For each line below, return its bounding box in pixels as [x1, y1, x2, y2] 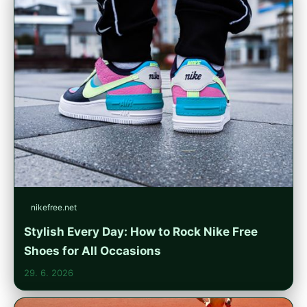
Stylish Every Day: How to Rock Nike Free [24, 225, 258, 239]
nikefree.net [31, 202, 77, 213]
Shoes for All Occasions [24, 244, 161, 258]
